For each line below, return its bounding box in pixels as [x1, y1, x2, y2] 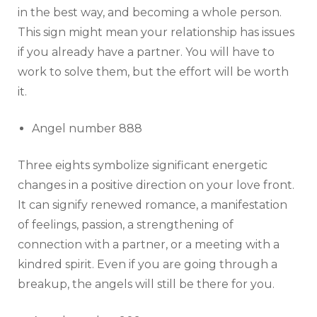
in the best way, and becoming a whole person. [18, 6, 282, 20]
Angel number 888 [32, 122, 142, 136]
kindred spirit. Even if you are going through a [18, 258, 277, 272]
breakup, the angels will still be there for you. [18, 277, 275, 292]
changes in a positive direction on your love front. [18, 178, 294, 192]
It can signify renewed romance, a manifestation [18, 198, 287, 212]
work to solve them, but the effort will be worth [18, 65, 289, 79]
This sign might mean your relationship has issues [18, 25, 294, 40]
